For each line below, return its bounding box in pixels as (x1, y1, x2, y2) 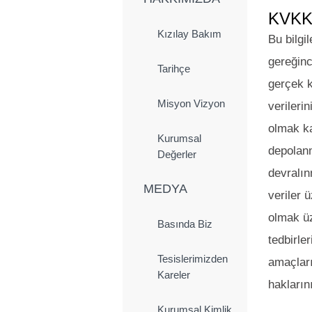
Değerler (157, 148, 196, 160)
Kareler (157, 268, 190, 281)
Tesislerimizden (157, 252, 228, 265)
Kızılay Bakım (157, 27, 221, 40)
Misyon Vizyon (157, 97, 225, 109)
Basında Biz (157, 217, 212, 230)
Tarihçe (157, 62, 190, 75)
